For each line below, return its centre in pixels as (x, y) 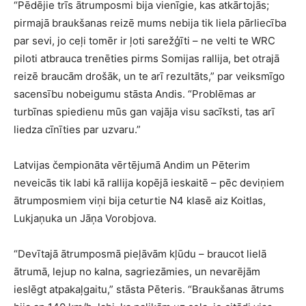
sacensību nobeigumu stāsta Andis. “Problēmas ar (135, 94)
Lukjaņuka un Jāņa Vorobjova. (85, 218)
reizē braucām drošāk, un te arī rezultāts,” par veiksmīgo (149, 76)
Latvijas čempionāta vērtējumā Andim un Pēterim (132, 165)
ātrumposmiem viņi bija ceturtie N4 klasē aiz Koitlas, (140, 200)
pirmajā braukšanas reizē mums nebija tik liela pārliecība (150, 23)
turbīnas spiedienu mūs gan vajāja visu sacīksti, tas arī (144, 112)
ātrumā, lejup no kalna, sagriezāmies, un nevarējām (137, 272)
